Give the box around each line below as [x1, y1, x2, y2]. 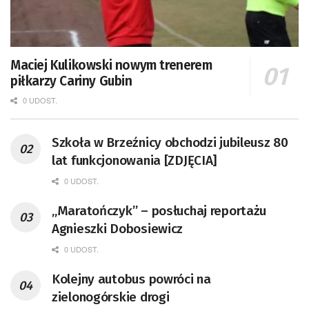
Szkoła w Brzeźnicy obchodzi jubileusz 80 [52, 134, 288, 151]
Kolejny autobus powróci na [52, 271, 211, 288]
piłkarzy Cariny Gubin [10, 73, 132, 90]
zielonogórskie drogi [52, 289, 170, 306]
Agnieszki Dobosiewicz [52, 221, 183, 237]
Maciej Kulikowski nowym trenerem [10, 57, 212, 74]
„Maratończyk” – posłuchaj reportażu [52, 203, 267, 219]
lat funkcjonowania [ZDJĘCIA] [52, 152, 217, 169]
